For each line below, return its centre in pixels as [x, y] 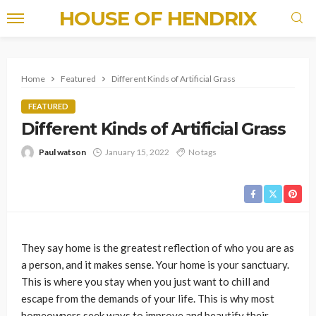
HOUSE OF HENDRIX [158, 18]
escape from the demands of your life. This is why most [148, 298]
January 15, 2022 [137, 152]
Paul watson [62, 152]
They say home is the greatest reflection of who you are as [158, 248]
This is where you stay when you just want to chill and [145, 281]
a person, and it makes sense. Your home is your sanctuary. [155, 265]
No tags [202, 152]
